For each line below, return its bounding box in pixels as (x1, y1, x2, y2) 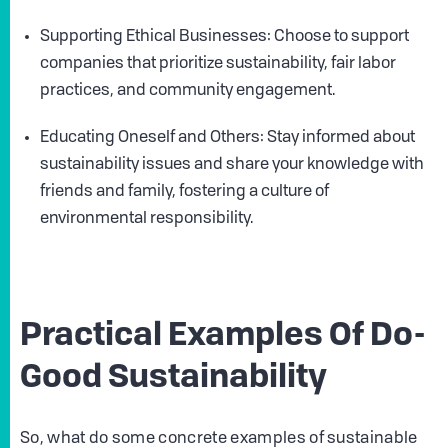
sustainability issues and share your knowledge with (40, 157, 424, 174)
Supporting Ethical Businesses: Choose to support (40, 29, 409, 46)
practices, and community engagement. (40, 83, 335, 100)
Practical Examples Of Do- (20, 321, 426, 354)
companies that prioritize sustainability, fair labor (40, 56, 396, 73)
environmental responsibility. (40, 211, 253, 228)
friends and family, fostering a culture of (40, 184, 329, 201)
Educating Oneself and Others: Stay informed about (40, 130, 415, 147)
